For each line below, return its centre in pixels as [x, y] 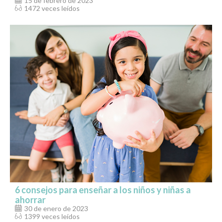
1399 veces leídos [52, 217]
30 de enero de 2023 [56, 209]
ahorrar [30, 200]
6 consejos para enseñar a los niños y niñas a [103, 190]
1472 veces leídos [52, 8]
